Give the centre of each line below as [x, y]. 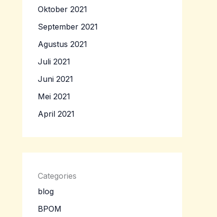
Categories [57, 176]
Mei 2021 [54, 97]
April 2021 [56, 114]
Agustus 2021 [62, 44]
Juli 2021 [54, 62]
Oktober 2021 [62, 9]
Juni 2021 [55, 79]
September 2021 [68, 27]
